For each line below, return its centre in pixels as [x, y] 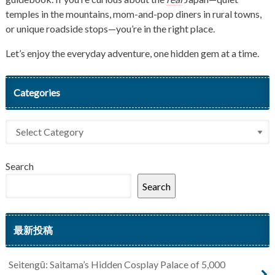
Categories [37, 93]
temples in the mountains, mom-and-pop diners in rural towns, [133, 14]
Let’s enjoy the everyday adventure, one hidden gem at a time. [132, 53]
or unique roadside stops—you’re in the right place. [110, 29]
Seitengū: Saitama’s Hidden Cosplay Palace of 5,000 [117, 265]
